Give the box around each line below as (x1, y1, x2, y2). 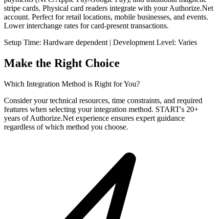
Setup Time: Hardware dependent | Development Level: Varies (4, 38, 197, 46)
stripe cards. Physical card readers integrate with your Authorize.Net (4, 3, 213, 12)
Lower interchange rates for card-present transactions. (4, 21, 169, 30)
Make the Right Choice (4, 56, 120, 69)
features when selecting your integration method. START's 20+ (4, 105, 198, 113)
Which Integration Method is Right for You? (4, 79, 140, 88)
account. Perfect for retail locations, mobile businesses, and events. (4, 12, 208, 21)
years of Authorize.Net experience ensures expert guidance (4, 113, 185, 122)
